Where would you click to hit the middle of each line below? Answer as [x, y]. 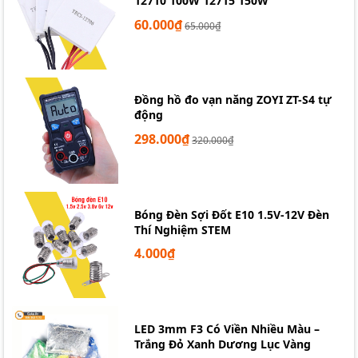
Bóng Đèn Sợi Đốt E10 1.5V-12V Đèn [232, 214]
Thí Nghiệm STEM [183, 229]
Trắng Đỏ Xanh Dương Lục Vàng [223, 344]
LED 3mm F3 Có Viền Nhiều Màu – [227, 328]
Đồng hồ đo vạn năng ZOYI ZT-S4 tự [233, 100]
